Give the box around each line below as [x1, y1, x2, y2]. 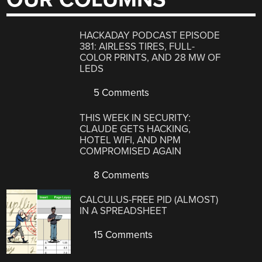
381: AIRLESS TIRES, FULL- [80, 40, 195, 53]
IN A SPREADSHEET [80, 205, 168, 218]
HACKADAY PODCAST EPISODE [80, 29, 220, 42]
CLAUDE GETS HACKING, [80, 122, 191, 135]
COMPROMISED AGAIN [80, 144, 182, 157]
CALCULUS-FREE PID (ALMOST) [80, 194, 219, 206]
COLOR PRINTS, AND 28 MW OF [80, 51, 221, 64]
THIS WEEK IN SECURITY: [80, 111, 191, 124]
